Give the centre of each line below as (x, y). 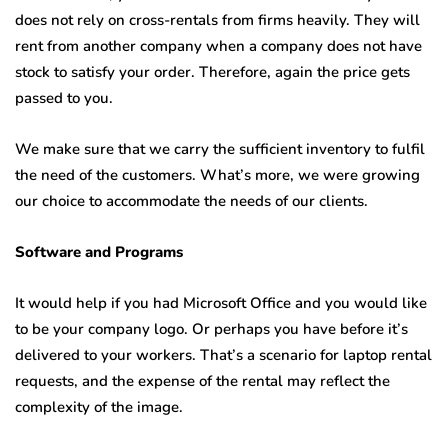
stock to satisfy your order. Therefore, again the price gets (212, 72)
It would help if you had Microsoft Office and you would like (221, 303)
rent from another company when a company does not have (218, 46)
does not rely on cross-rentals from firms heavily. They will (217, 20)
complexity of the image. (99, 407)
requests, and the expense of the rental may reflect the (202, 381)
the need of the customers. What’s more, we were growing (217, 175)
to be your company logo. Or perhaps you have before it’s (211, 329)
